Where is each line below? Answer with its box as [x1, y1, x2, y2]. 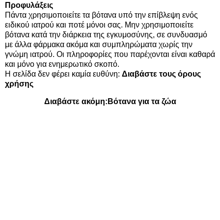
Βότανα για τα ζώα [107, 97, 176, 106]
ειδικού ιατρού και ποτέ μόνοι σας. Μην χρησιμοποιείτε [5, 20, 193, 29]
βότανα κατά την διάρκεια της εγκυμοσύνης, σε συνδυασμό [5, 30, 207, 39]
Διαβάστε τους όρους [122, 69, 201, 78]
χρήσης [5, 79, 33, 88]
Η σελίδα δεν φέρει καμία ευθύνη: [5, 69, 122, 78]
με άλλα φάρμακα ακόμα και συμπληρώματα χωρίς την [5, 40, 192, 49]
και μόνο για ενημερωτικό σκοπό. [5, 59, 119, 68]
